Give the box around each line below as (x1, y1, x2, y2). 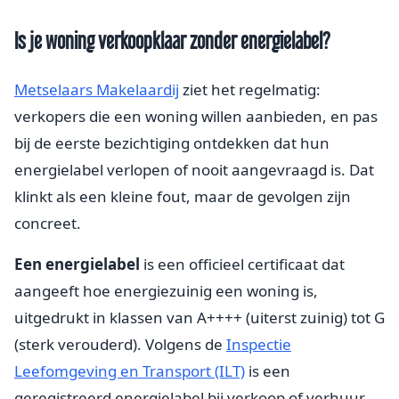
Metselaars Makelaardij (14, 78, 179, 100)
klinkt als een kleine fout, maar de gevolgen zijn (14, 185, 351, 207)
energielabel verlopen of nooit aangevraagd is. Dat (14, 159, 374, 180)
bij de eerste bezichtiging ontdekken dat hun (14, 132, 330, 153)
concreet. (14, 212, 81, 233)
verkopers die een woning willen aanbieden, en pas (14, 105, 378, 126)
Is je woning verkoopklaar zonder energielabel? (14, 27, 330, 53)
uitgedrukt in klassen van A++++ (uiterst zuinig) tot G (14, 306, 385, 328)
